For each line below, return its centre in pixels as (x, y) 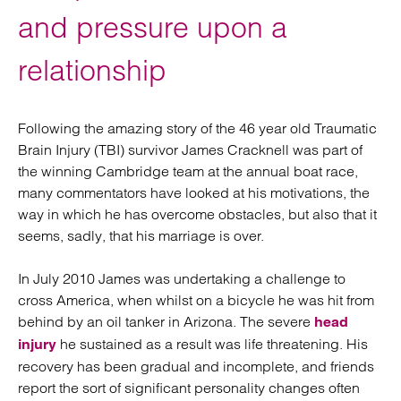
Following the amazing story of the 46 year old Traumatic (197, 128)
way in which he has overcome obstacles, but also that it (197, 214)
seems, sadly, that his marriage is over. (141, 235)
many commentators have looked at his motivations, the (194, 192)
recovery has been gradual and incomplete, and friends (196, 366)
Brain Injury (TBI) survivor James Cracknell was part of (190, 149)
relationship (92, 70)
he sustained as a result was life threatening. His (212, 344)
